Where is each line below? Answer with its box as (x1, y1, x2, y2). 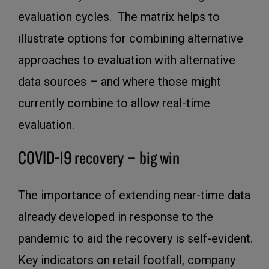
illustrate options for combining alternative (18, 31, 243, 46)
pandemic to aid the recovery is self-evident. (18, 231, 253, 246)
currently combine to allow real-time (18, 96, 210, 111)
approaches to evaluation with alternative (18, 53, 235, 68)
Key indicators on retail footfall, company (18, 253, 235, 268)
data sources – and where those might (18, 74, 221, 89)
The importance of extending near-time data (18, 188, 250, 203)
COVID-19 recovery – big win (18, 146, 180, 169)
